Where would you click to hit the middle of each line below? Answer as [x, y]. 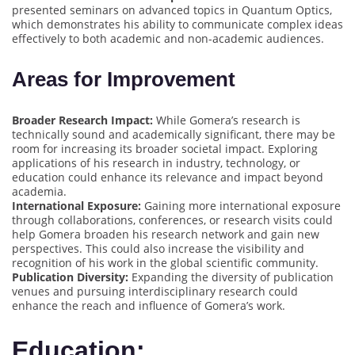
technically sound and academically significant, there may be [174, 135]
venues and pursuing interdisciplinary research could [155, 292]
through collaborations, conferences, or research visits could [172, 220]
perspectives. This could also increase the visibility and [158, 249]
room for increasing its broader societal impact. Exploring [165, 149]
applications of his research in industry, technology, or [156, 163]
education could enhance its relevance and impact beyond [168, 177]
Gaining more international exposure [241, 206]
